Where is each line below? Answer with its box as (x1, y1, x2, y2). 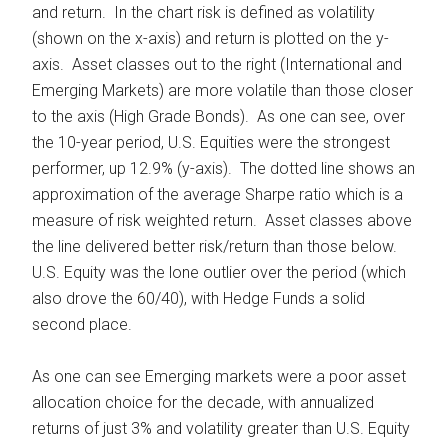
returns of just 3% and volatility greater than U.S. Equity (32, 419, 411, 439)
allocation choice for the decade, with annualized (32, 393, 375, 413)
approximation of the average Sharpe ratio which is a (32, 185, 404, 205)
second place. (32, 315, 133, 335)
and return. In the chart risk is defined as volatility (32, 3, 376, 23)
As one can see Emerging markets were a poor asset (32, 367, 407, 387)
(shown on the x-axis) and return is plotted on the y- (32, 29, 390, 49)
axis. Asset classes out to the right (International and (32, 55, 403, 75)
